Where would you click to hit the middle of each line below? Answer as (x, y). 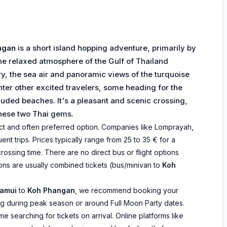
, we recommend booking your (127, 190)
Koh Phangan (51, 190)
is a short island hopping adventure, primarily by (106, 48)
